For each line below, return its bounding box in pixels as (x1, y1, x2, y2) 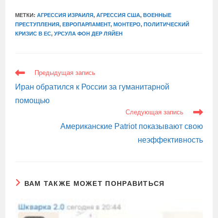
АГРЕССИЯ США (96, 12, 141, 18)
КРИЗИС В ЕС (15, 31, 52, 36)
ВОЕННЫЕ (143, 12, 172, 18)
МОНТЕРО (113, 21, 141, 27)
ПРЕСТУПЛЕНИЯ (15, 21, 60, 27)
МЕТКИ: (15, 12, 37, 18)
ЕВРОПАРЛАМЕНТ (62, 21, 111, 27)
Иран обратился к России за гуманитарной (15, 83, 170, 91)
